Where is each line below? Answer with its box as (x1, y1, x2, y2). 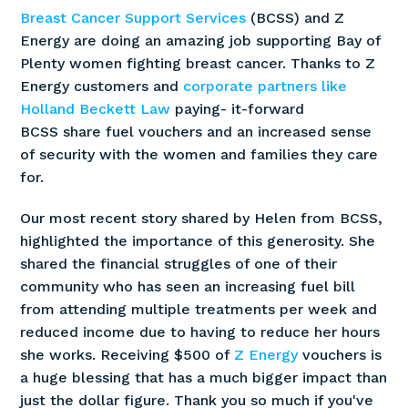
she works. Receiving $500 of (20, 345, 235, 363)
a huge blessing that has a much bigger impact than (20, 368, 388, 386)
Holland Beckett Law (20, 99, 171, 117)
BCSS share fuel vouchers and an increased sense (20, 122, 372, 140)
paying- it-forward (170, 99, 305, 117)
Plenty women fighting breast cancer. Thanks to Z (20, 54, 376, 72)
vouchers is (298, 345, 382, 363)
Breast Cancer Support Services (20, 8, 247, 26)
